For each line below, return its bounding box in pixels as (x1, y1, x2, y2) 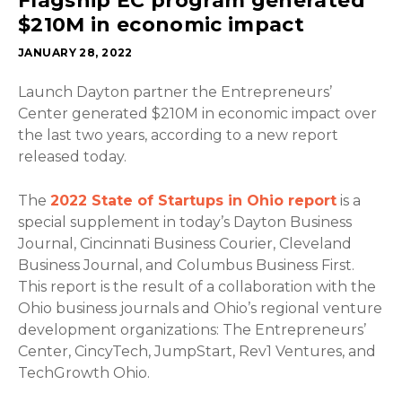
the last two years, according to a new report (18, 127, 338, 144)
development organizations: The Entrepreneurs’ (18, 321, 366, 339)
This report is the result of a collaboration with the (18, 278, 376, 296)
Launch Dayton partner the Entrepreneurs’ (18, 83, 332, 101)
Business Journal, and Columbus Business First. (18, 257, 354, 275)
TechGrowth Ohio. (18, 364, 150, 382)
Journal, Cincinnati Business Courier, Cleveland (18, 235, 352, 253)
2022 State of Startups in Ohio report (50, 192, 336, 210)
